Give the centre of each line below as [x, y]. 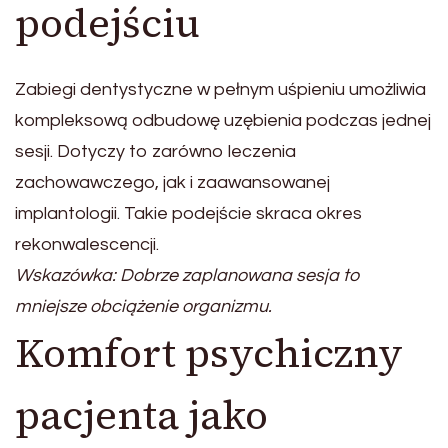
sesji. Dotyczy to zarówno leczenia [155, 152]
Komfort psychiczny [209, 353]
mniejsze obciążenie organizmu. [143, 307]
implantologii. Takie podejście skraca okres [188, 214]
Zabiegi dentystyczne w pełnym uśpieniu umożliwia [220, 90]
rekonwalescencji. [87, 245]
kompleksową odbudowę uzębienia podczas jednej [223, 121]
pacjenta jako [141, 415]
